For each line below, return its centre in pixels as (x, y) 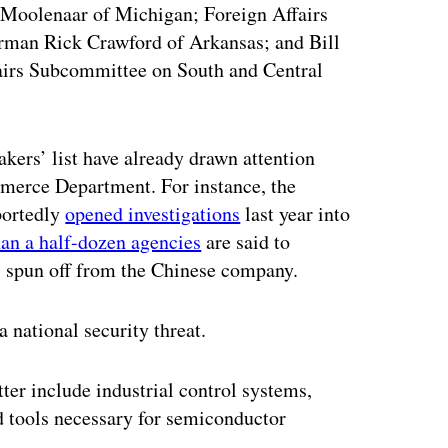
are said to (246, 241)
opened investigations (153, 213)
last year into (295, 213)
